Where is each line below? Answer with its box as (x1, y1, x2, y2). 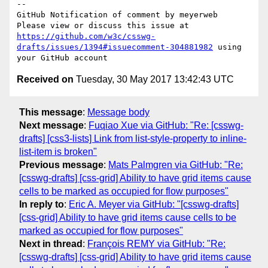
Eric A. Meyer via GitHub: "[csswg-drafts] (69, 199, 239, 209)
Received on (17, 74, 74, 85)
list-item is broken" (19, 146, 97, 157)
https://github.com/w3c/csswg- (17, 32, 156, 41)
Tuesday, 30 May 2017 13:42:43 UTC (74, 74, 234, 85)
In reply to (19, 199, 64, 209)
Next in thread (19, 238, 83, 249)
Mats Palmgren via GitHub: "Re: (108, 159, 243, 170)
